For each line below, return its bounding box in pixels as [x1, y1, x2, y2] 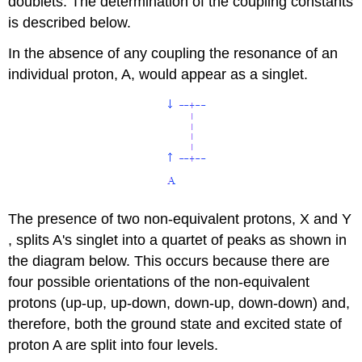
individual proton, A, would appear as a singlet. [8, 66, 309, 83]
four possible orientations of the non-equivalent [8, 274, 310, 291]
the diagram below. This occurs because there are [8, 253, 330, 270]
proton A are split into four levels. [8, 337, 219, 354]
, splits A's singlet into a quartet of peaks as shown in [8, 232, 347, 249]
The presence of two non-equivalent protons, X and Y [8, 211, 352, 228]
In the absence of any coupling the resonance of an [8, 45, 339, 62]
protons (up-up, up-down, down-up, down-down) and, [8, 295, 351, 312]
